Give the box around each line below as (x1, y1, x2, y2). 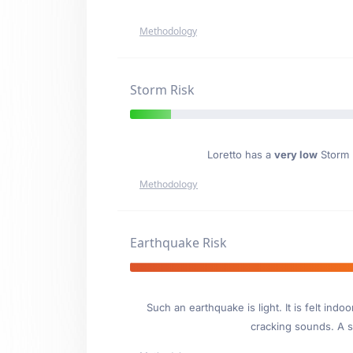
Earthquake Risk (130, 234, 227, 251)
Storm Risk (130, 81, 195, 98)
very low (273, 148, 318, 161)
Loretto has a (206, 148, 274, 161)
